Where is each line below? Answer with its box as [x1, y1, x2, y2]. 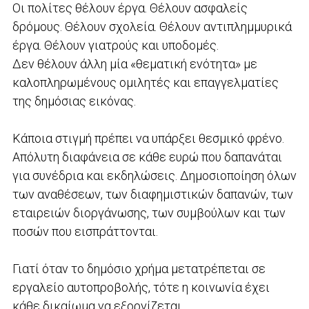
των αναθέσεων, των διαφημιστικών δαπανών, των [12, 186, 293, 201]
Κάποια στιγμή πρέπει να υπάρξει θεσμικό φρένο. [12, 130, 284, 146]
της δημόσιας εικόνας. [12, 93, 139, 108]
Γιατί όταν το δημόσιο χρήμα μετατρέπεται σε [12, 261, 266, 276]
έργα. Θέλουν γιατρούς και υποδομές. [12, 37, 221, 52]
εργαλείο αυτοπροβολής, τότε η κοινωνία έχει [12, 279, 270, 295]
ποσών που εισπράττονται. [12, 223, 161, 239]
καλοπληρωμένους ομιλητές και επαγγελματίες [12, 74, 279, 90]
